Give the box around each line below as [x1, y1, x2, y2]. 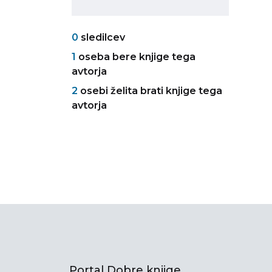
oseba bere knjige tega [76, 51, 195, 63]
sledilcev [78, 32, 125, 44]
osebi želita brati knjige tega [78, 85, 222, 97]
